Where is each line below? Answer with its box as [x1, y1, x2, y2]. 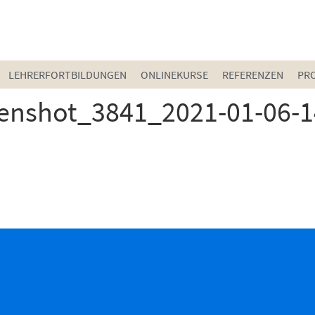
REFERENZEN [221, 67, 283, 82]
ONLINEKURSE [140, 67, 208, 82]
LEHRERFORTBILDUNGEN [8, 67, 127, 82]
